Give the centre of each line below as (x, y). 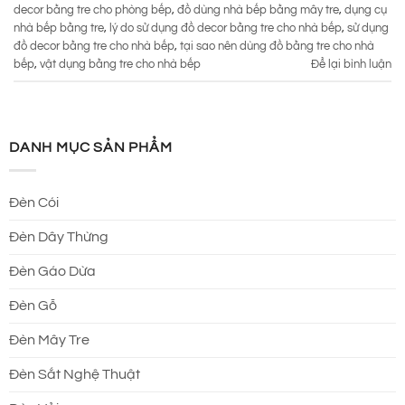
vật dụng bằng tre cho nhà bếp (120, 64)
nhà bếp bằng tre (59, 28)
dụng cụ (366, 10)
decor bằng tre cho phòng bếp (93, 10)
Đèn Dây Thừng (59, 236)
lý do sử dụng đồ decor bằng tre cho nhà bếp (226, 28)
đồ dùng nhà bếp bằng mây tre (258, 10)
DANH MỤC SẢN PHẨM (91, 148)
